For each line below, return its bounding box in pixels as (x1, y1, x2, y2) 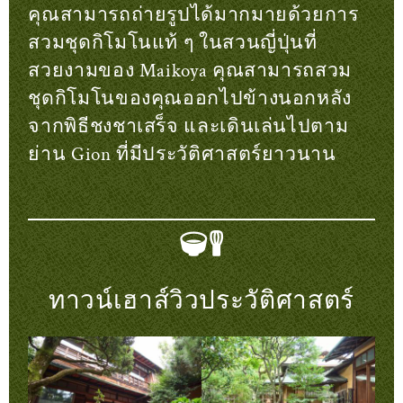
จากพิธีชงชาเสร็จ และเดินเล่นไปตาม (28, 113, 349, 139)
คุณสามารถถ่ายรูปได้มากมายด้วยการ (28, 2, 359, 27)
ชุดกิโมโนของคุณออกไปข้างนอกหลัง (28, 85, 353, 111)
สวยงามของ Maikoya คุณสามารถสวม (28, 58, 352, 83)
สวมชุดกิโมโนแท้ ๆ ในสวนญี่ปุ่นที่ (28, 30, 318, 55)
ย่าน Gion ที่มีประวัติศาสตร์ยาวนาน (28, 141, 336, 166)
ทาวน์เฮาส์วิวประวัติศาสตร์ (49, 283, 354, 318)
